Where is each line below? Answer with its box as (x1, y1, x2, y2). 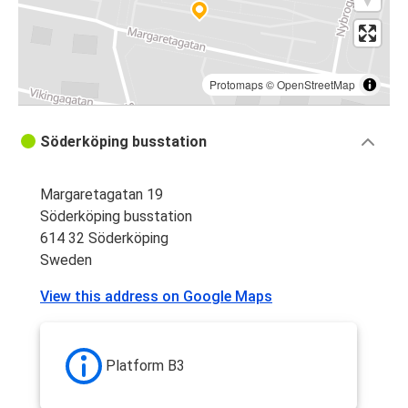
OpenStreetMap (277, 76, 355, 93)
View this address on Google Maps (40, 288, 272, 306)
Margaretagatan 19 (40, 186, 163, 204)
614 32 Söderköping (40, 229, 168, 248)
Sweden (40, 251, 92, 270)
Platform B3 (106, 357, 185, 375)
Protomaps (209, 76, 263, 93)
